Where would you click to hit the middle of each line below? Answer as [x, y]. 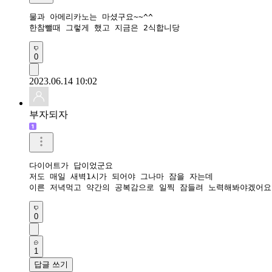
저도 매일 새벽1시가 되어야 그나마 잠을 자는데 [121, 176]
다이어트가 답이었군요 [71, 165]
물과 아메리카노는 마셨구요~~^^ [91, 16]
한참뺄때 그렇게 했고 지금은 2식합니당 [104, 27]
